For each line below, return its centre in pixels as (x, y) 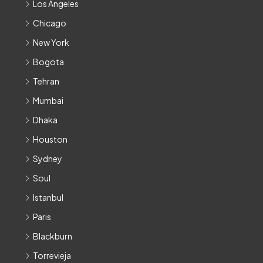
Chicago (50, 23)
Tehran (46, 81)
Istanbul (48, 198)
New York (51, 43)
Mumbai (48, 101)
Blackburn (53, 236)
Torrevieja (52, 256)
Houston (50, 139)
